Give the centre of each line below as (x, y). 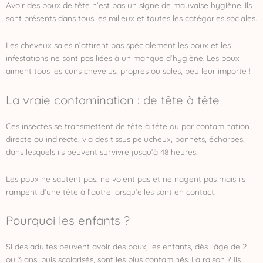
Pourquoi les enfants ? (68, 220)
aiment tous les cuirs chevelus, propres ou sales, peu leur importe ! (128, 70)
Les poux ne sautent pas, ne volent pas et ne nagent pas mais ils (126, 178)
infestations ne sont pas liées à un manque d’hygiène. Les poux (123, 58)
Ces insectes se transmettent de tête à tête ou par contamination (128, 126)
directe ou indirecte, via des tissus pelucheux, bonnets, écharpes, (125, 139)
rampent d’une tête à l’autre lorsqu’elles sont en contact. (111, 191)
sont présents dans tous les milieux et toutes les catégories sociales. (131, 18)
